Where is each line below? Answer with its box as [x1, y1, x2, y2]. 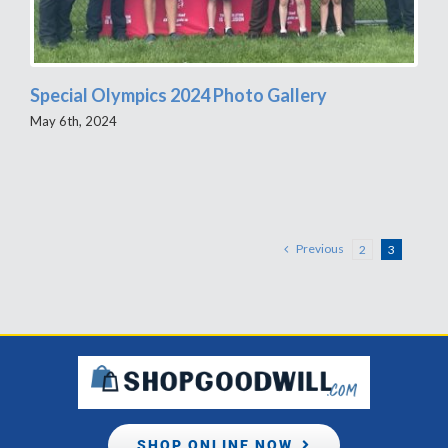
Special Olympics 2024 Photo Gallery [29, 84, 327, 107]
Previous [296, 241, 345, 257]
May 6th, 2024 [29, 113, 117, 130]
